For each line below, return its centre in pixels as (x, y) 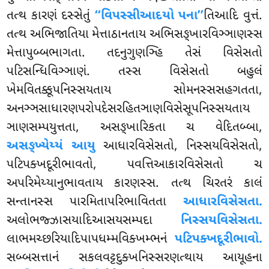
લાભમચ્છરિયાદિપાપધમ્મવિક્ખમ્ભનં (91, 240)
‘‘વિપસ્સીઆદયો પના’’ (149, 17)
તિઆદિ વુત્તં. (233, 17)
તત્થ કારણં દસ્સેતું (51, 17)
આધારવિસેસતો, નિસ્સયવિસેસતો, (179, 147)
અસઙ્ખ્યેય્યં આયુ (51, 147)
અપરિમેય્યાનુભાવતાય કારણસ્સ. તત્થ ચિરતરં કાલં (134, 184)
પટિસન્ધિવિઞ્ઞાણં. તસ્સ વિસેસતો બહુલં (134, 72)
